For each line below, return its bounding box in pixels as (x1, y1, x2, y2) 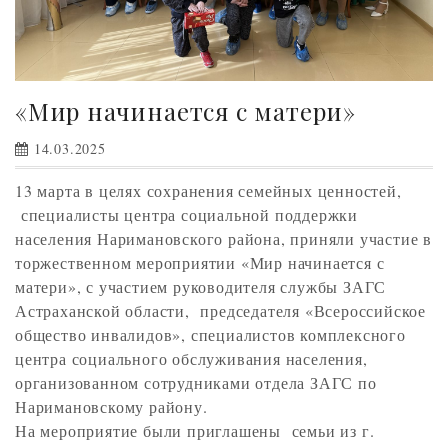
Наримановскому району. (15, 396, 208, 417)
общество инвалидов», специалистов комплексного (15, 324, 406, 345)
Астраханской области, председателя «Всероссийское (15, 300, 426, 321)
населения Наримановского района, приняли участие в (15, 228, 432, 249)
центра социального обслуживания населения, (15, 348, 368, 369)
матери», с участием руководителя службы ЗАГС (15, 276, 387, 297)
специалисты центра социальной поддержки (15, 204, 358, 225)
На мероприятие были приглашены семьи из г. (15, 420, 375, 441)
